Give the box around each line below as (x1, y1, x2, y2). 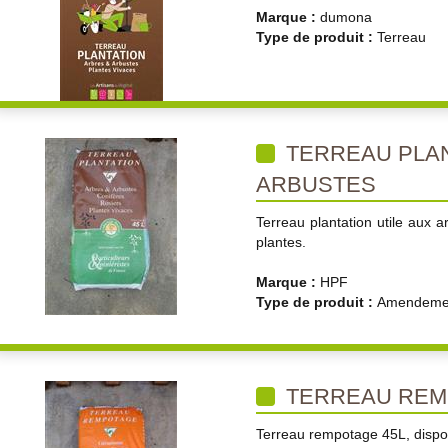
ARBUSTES (256, 172, 376, 197)
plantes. (256, 234, 306, 250)
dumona (320, 9, 372, 25)
